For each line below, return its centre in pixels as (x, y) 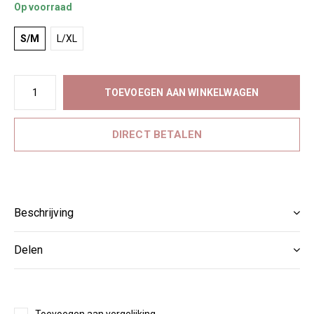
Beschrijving (44, 213)
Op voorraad (43, 7)
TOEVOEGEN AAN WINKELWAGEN (182, 93)
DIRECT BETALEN (157, 135)
